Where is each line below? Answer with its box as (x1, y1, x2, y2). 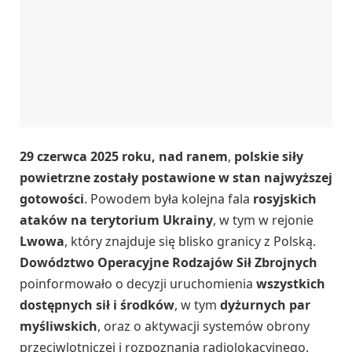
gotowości (20, 190, 84, 208)
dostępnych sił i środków (20, 296, 174, 314)
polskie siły (234, 148, 303, 166)
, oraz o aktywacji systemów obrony (97, 317, 310, 335)
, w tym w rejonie (213, 211, 313, 229)
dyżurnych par (220, 296, 310, 314)
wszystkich (256, 275, 325, 293)
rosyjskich (253, 190, 317, 208)
